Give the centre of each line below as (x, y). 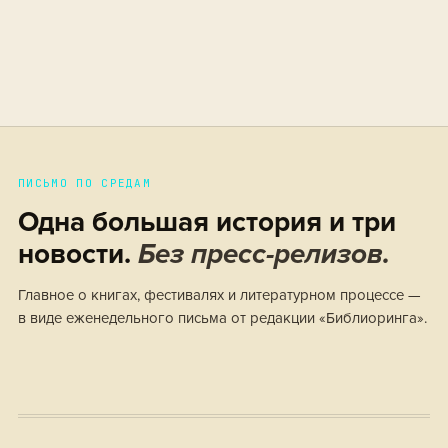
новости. (78, 254)
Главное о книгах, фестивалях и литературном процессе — (219, 295)
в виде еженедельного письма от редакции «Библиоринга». (222, 318)
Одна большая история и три (207, 222)
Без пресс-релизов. (264, 254)
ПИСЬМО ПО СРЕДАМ (85, 183)
